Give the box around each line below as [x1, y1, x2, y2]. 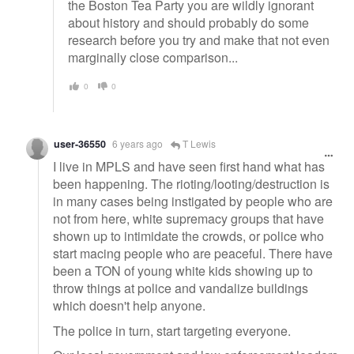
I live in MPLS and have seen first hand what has [53, 156, 325, 175]
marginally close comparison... [68, 47, 238, 66]
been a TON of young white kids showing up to [53, 261, 313, 280]
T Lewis [180, 137, 216, 151]
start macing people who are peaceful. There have [53, 243, 333, 262]
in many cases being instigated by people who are [53, 191, 333, 210]
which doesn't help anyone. [53, 296, 205, 314]
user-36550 [54, 137, 106, 152]
